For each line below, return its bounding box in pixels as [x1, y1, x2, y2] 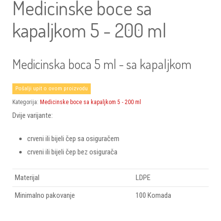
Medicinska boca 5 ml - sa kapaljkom [12, 55, 191, 72]
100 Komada [136, 190, 171, 200]
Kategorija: [12, 98, 40, 106]
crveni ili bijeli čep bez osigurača [27, 147, 117, 156]
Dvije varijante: [12, 110, 53, 120]
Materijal [15, 173, 39, 182]
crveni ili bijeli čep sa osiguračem [27, 134, 119, 143]
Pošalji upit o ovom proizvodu [15, 85, 88, 92]
